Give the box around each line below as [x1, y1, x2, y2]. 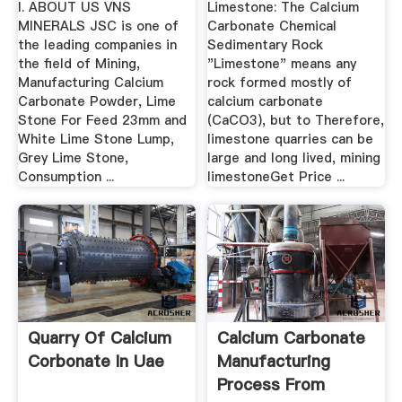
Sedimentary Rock [207, 36, 324, 55]
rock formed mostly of [207, 74, 353, 92]
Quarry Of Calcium [27, 326, 171, 349]
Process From [217, 372, 326, 396]
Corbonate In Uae [27, 349, 164, 372]
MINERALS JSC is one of [17, 17, 179, 36]
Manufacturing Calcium [17, 74, 163, 92]
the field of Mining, [17, 55, 140, 74]
